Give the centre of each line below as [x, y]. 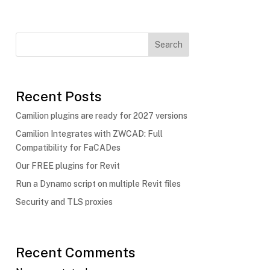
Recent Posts [58, 96]
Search [168, 45]
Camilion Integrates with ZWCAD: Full [89, 133]
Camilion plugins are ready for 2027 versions [101, 115]
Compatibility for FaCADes [68, 147]
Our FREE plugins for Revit [67, 165]
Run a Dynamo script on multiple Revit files [98, 184]
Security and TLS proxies [64, 202]
